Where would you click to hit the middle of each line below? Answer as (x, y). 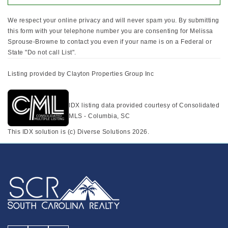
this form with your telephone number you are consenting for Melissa (110, 31)
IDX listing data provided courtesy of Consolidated (144, 105)
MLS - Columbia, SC (99, 116)
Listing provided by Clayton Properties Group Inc (81, 74)
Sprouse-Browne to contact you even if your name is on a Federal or (110, 41)
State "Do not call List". (42, 52)
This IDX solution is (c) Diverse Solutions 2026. (78, 132)
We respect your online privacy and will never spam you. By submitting (113, 20)
